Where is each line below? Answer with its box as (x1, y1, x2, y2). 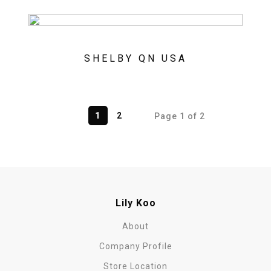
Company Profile (99, 241, 172, 251)
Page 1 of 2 (154, 111, 205, 121)
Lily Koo (115, 197, 156, 209)
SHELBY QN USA (84, 53, 187, 64)
